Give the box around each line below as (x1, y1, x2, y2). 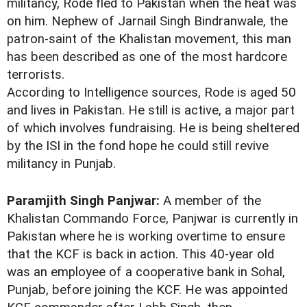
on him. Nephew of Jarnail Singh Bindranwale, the (7, 13, 288, 29)
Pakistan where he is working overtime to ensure (7, 228, 285, 244)
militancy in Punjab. (7, 156, 116, 171)
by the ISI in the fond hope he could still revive (7, 138, 269, 153)
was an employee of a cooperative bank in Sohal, (7, 264, 285, 280)
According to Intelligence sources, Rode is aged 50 (7, 84, 296, 100)
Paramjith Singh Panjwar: (7, 193, 160, 208)
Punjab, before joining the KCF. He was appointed (7, 282, 288, 297)
